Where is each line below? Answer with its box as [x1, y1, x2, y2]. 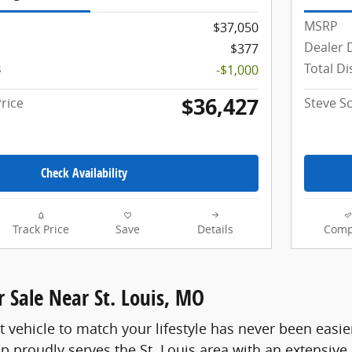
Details [196, 222, 233, 236]
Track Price [12, 222, 69, 236]
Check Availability [41, 163, 127, 181]
